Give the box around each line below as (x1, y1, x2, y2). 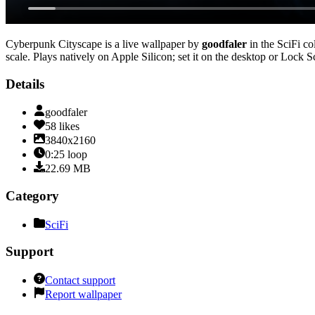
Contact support (45, 274, 115, 287)
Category (6, 188, 59, 204)
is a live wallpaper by (102, 37, 199, 50)
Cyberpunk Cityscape (6, 37, 102, 50)
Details (6, 76, 44, 91)
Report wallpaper (45, 288, 122, 301)
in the (247, 37, 274, 50)
